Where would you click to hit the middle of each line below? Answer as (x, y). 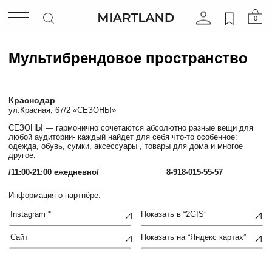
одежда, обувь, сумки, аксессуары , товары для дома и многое (90, 105)
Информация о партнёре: (39, 140)
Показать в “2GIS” (124, 153)
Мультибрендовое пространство (92, 42)
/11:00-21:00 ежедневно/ (39, 123)
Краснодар (23, 71)
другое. (16, 111)
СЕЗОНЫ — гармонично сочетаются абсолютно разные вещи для (93, 91)
